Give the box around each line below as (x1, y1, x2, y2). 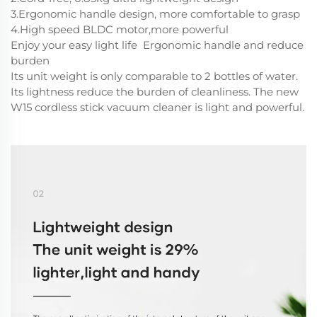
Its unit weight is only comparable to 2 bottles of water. (11, 69, 298, 83)
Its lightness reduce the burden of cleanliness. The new (11, 85, 299, 99)
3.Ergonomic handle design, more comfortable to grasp (11, 7, 300, 21)
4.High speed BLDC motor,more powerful (11, 23, 229, 37)
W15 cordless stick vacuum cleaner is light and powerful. (11, 100, 304, 115)
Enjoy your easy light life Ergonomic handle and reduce (11, 38, 304, 52)
